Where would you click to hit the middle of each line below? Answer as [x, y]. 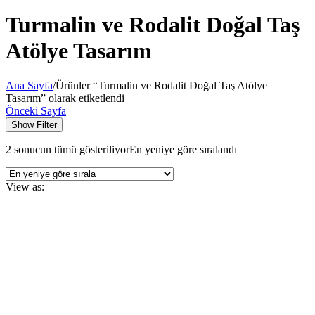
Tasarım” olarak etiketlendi [65, 98]
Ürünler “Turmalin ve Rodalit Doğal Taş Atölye [161, 85]
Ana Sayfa [29, 85]
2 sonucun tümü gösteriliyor [67, 149]
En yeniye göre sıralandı [183, 149]
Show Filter [34, 124]
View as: [25, 186]
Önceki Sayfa [36, 110]
